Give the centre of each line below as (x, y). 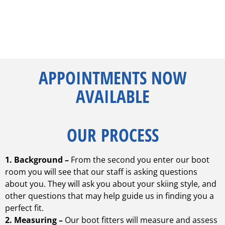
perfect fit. (24, 208)
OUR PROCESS (113, 135)
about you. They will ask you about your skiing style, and (111, 184)
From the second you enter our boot (140, 160)
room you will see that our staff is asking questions (101, 172)
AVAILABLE (113, 96)
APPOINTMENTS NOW (113, 78)
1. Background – (38, 160)
